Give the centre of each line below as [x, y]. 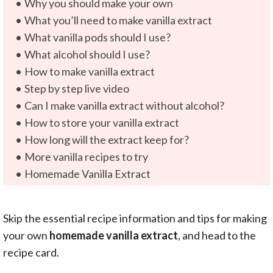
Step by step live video [76, 88]
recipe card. [31, 252]
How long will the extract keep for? [106, 139]
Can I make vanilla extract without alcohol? [124, 105]
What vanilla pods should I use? [97, 37]
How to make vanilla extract [89, 71]
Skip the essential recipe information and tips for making [135, 218]
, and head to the [217, 235]
